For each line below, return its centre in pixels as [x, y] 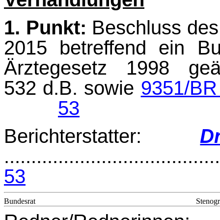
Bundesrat [20, 201]
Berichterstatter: [102, 136]
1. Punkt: [45, 28]
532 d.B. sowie [72, 88]
